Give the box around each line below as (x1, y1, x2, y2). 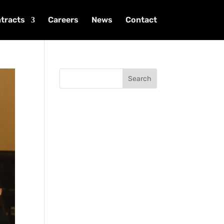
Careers (47, 15, 78, 24)
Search (127, 74, 151, 83)
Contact (125, 15, 157, 24)
